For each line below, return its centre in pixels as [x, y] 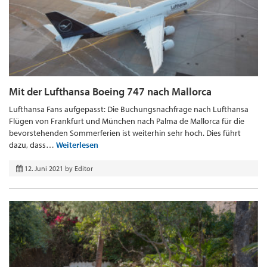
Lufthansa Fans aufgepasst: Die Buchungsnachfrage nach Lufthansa [129, 109]
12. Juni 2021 [44, 169]
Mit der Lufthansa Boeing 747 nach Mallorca [110, 92]
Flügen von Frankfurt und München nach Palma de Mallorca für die [127, 121]
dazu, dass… [32, 145]
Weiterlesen [77, 145]
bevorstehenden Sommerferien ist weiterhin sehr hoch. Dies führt [125, 133]
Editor [84, 169]
